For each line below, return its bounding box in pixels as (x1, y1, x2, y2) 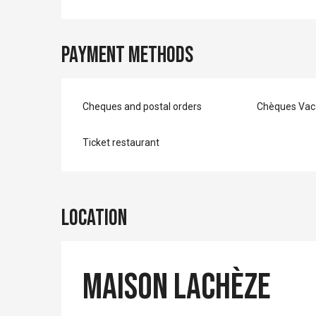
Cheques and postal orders (83, 101, 202, 112)
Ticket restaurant (83, 137, 160, 148)
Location (61, 205, 127, 232)
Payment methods (61, 42, 194, 69)
